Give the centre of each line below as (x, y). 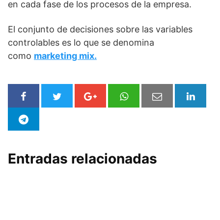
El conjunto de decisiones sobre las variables (100, 29)
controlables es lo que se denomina (81, 43)
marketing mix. (65, 56)
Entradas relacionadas (82, 159)
